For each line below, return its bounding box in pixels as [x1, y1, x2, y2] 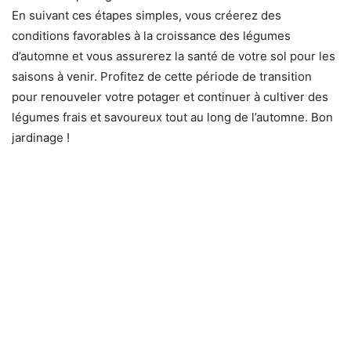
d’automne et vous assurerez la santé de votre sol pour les [12, 48, 335, 63]
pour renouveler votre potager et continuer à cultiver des [12, 89, 328, 104]
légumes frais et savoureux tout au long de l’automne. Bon [12, 109, 333, 125]
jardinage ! [12, 129, 70, 145]
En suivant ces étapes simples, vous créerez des [12, 7, 281, 23]
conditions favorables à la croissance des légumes [12, 27, 291, 43]
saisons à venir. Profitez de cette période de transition [12, 68, 312, 84]
